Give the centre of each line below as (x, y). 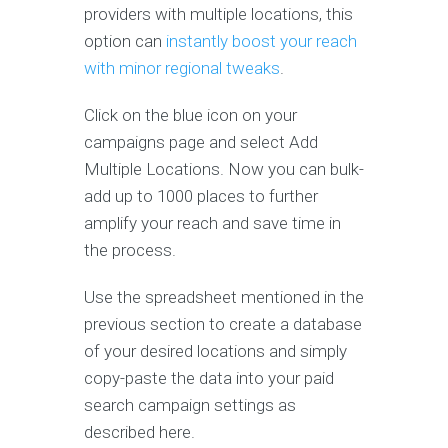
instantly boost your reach (261, 40)
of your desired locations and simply (215, 350)
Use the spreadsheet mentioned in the (224, 296)
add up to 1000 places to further (201, 195)
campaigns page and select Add (201, 141)
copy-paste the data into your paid (209, 377)
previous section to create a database (223, 323)
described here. (139, 431)
